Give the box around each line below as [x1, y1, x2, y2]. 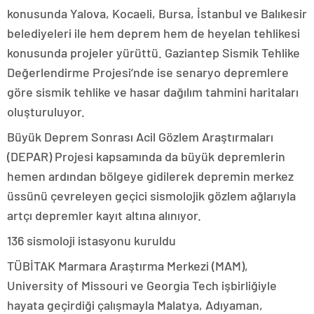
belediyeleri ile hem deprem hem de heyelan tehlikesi [7, 25, 300, 41]
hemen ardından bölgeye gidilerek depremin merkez [7, 168, 294, 184]
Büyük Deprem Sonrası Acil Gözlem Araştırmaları [7, 129, 273, 144]
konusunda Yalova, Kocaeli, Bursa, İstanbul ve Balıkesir [7, 6, 307, 21]
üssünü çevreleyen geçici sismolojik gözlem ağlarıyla [7, 188, 296, 203]
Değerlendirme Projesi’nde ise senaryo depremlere [7, 64, 289, 80]
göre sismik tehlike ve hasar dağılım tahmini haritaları [7, 84, 299, 100]
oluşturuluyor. [7, 104, 85, 119]
